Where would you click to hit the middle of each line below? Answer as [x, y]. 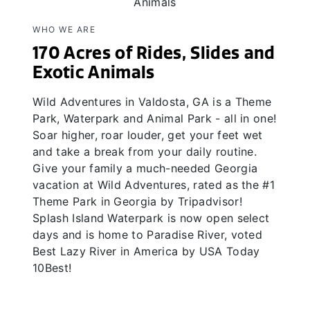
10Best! [52, 267]
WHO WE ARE [64, 29]
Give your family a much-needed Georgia [145, 168]
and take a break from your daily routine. [145, 151]
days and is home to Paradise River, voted [148, 234]
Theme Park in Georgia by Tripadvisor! [137, 201]
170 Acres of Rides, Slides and [154, 53]
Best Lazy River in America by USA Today [146, 251]
